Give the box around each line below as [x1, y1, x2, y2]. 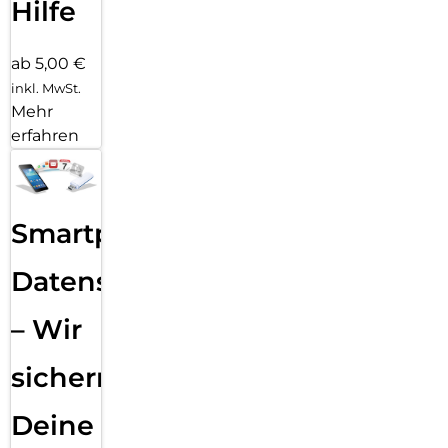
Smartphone [11, 216, 185, 250]
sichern [11, 360, 115, 394]
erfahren [11, 126, 79, 146]
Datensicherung [11, 264, 237, 298]
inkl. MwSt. [11, 80, 81, 97]
